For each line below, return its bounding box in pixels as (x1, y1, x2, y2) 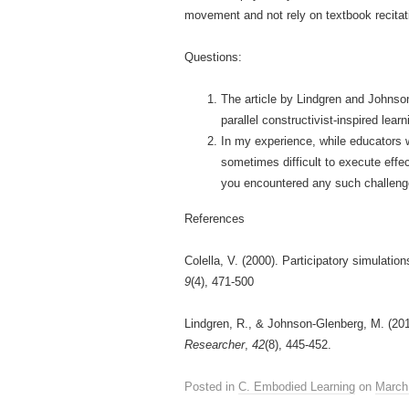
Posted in (184, 380, 238, 393)
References (184, 212, 245, 225)
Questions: (184, 50, 242, 64)
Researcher (184, 338, 245, 351)
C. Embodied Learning (238, 380, 355, 393)
